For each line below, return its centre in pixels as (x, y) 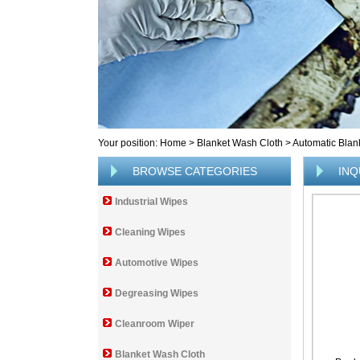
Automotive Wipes (157, 263)
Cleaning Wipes (150, 232)
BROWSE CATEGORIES (195, 171)
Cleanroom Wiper (155, 324)
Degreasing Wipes (157, 293)
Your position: (129, 143)
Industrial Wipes (151, 202)
